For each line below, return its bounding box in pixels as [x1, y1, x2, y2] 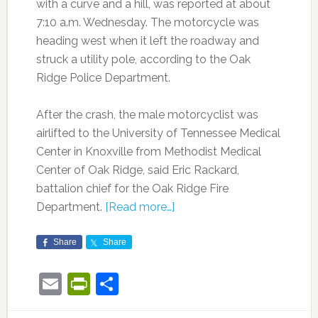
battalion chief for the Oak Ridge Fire [35, 182, 229, 196]
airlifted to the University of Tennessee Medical [35, 126, 280, 141]
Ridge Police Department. [35, 71, 170, 85]
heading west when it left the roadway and [35, 34, 259, 48]
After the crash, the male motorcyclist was [35, 108, 258, 122]
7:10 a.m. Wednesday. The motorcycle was [35, 16, 259, 30]
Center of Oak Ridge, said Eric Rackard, [35, 163, 239, 177]
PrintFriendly [89, 270, 221, 297]
